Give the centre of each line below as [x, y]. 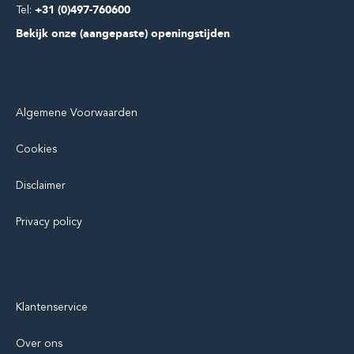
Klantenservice [52, 307]
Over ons [39, 344]
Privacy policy [49, 222]
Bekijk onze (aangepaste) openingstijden [123, 34]
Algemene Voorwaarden [77, 113]
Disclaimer [41, 186]
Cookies [36, 149]
